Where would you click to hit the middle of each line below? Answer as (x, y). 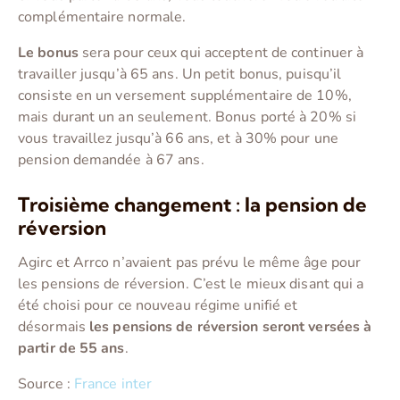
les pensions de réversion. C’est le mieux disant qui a (191, 284)
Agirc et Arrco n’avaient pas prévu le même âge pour (190, 263)
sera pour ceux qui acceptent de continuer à (221, 53)
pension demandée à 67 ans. (111, 160)
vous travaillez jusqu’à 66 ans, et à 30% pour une (178, 139)
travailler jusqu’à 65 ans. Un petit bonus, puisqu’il (180, 75)
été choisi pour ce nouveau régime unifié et (158, 306)
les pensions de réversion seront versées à (231, 327)
